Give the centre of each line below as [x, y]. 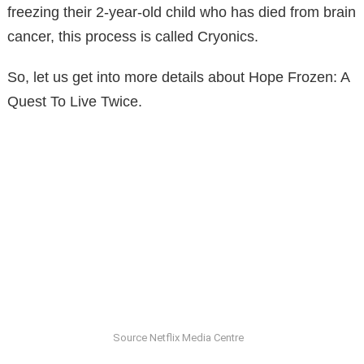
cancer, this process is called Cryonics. [133, 36]
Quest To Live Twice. [75, 101]
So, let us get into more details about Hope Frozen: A [178, 77]
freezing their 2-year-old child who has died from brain [182, 12]
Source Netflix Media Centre [178, 338]
